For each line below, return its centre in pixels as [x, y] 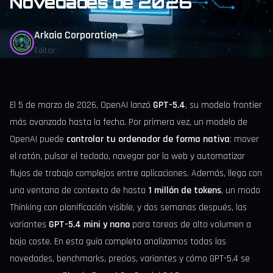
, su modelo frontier [224, 105]
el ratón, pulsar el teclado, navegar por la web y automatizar [127, 156]
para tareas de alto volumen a [190, 225]
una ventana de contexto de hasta [79, 190]
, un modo [241, 190]
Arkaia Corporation [76, 35]
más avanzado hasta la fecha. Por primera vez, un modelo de [129, 122]
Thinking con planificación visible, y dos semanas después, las [128, 207]
